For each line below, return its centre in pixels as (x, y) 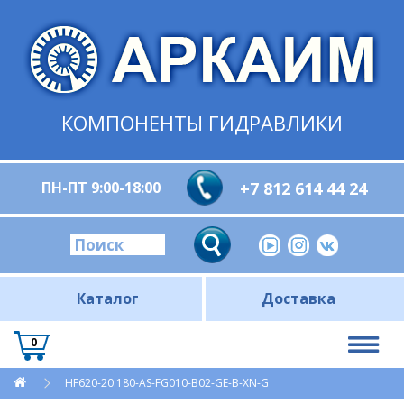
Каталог (108, 298)
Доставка (298, 298)
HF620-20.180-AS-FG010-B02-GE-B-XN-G (167, 383)
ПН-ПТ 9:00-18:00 (101, 188)
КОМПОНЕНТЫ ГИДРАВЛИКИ (202, 123)
